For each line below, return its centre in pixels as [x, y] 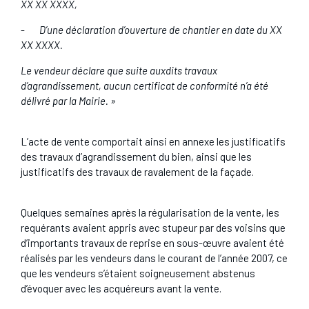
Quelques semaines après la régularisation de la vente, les [150, 212]
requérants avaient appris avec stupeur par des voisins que [153, 228]
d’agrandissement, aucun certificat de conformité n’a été [144, 86]
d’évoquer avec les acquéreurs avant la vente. [121, 288]
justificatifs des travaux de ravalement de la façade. [137, 172]
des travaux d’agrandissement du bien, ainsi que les [136, 157]
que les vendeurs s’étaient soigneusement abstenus [138, 273]
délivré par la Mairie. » [68, 101]
